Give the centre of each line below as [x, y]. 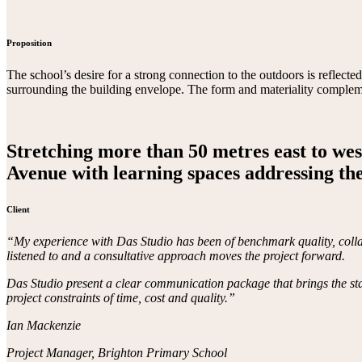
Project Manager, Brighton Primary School [117, 352]
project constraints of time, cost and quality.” [121, 297]
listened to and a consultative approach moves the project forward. [176, 255]
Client [18, 209]
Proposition [29, 42]
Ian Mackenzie [44, 325]
